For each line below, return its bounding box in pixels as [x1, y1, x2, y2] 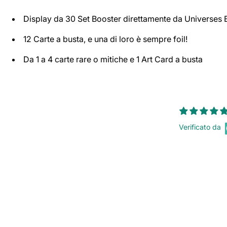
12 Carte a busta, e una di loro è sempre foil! [23, 34, 187, 45]
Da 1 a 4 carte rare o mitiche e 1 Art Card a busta [23, 54, 203, 65]
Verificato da [179, 122, 221, 131]
